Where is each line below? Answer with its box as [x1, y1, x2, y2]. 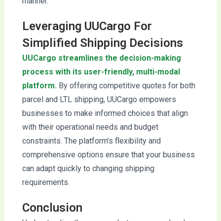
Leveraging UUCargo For [22, 19, 152, 34]
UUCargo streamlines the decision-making [22, 53, 181, 63]
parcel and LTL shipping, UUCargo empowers [22, 95, 176, 105]
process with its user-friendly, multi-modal [22, 67, 180, 77]
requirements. [22, 178, 70, 187]
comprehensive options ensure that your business [22, 150, 195, 160]
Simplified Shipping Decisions [22, 36, 183, 50]
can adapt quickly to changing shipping [22, 164, 154, 174]
